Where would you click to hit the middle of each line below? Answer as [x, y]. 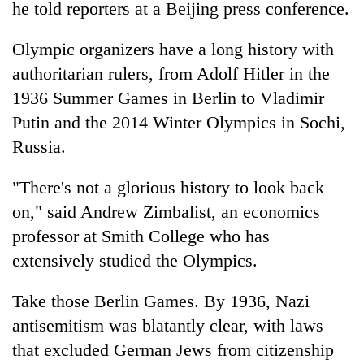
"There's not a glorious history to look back [168, 187]
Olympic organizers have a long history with [173, 49]
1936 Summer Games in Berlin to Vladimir [168, 97]
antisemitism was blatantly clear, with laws [168, 325]
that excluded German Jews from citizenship [173, 349]
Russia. [39, 146]
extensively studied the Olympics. [135, 260]
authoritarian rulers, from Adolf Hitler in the [171, 73]
